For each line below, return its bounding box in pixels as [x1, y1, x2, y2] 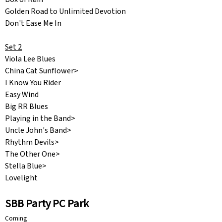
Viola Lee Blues [5, 54, 55, 65]
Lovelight [5, 172, 38, 184]
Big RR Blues [5, 101, 48, 112]
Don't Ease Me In [5, 18, 61, 29]
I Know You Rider [5, 77, 61, 89]
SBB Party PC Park [5, 196, 89, 212]
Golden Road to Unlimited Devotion [5, 6, 126, 17]
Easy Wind [5, 89, 39, 101]
